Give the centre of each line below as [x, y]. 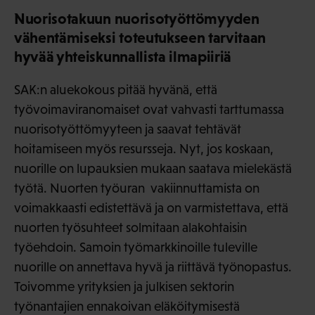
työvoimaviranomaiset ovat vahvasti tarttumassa [149, 109]
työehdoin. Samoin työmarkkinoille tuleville [136, 247]
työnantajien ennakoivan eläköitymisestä [127, 306]
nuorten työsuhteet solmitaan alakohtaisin [130, 227]
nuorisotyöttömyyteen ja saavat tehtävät [128, 129]
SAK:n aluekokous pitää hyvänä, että [116, 89]
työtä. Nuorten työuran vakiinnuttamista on [137, 188]
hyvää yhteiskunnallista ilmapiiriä [123, 56]
